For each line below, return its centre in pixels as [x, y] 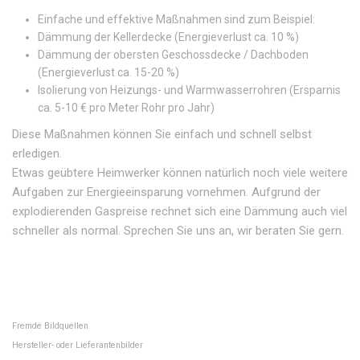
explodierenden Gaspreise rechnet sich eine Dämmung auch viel [180, 211]
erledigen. [37, 153]
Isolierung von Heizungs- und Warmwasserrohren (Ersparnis [189, 90]
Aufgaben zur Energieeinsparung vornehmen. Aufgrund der [166, 192]
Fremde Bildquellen [50, 326]
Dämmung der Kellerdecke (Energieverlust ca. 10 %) [168, 37]
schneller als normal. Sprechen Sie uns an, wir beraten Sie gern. [178, 231]
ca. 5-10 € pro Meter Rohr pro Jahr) [126, 108]
